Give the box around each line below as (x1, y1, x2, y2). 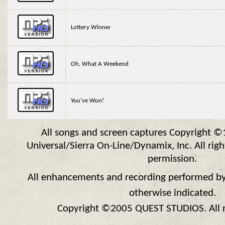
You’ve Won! (71, 97, 104, 104)
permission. (148, 154, 197, 165)
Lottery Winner (71, 24, 111, 31)
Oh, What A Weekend (71, 61, 129, 68)
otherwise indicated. (129, 187, 216, 198)
